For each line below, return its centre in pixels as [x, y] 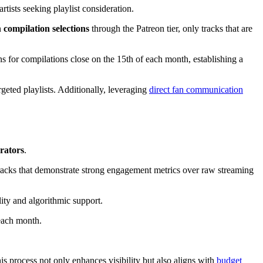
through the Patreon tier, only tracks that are [171, 29]
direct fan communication [196, 90]
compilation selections [46, 29]
